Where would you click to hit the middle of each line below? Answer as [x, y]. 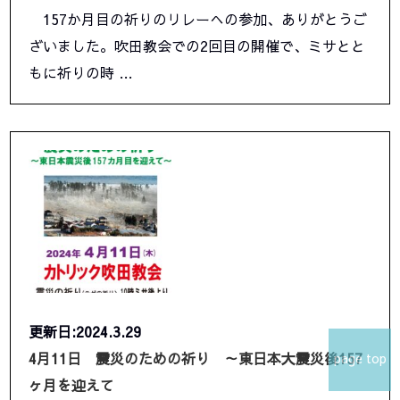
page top [360, 358]
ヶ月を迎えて [72, 385]
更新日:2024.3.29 [85, 332]
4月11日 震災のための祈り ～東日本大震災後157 [196, 358]
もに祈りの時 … [81, 73]
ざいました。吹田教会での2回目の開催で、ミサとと [197, 46]
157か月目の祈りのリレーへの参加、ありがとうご [198, 19]
